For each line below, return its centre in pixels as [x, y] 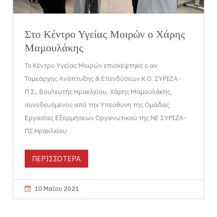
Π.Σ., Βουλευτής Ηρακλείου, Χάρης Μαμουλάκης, [99, 91]
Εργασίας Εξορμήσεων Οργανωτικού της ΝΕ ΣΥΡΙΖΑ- [106, 117]
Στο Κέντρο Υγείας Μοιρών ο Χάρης [105, 34]
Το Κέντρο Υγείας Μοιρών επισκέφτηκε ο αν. [92, 65]
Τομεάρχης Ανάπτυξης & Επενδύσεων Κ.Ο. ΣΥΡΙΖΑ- [103, 78]
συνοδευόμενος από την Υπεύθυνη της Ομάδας [97, 104]
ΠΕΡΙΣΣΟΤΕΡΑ [57, 158]
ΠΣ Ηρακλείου [46, 131]
